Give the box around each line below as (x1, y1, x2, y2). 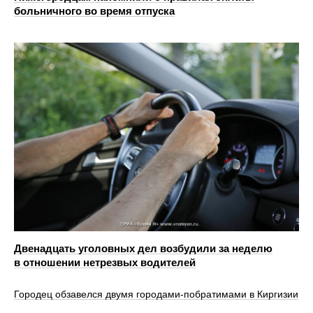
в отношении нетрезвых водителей (14, 256, 196, 268)
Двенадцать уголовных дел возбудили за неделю (14, 242, 272, 254)
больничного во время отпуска (14, 5, 175, 17)
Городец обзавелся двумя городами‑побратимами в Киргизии (14, 288, 298, 300)
